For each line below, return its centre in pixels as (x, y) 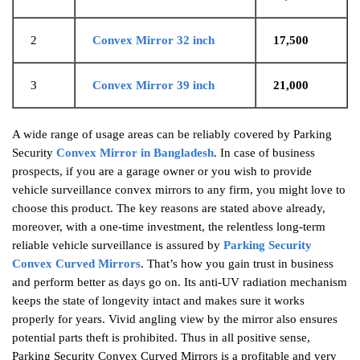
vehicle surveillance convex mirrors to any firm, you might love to (179, 190)
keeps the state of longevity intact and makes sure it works (158, 301)
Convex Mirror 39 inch (154, 85)
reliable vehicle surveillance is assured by (118, 245)
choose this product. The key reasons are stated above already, (169, 209)
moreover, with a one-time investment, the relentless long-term (169, 227)
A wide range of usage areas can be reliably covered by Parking (172, 135)
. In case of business (264, 153)
